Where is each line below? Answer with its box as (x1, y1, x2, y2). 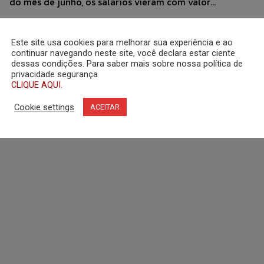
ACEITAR (90, 103, 120, 111)
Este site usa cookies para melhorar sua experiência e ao (11, 37, 233, 48)
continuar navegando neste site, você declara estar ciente (11, 48, 235, 58)
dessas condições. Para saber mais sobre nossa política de (11, 58, 243, 69)
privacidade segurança (11, 69, 98, 80)
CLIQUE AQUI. (11, 80, 62, 90)
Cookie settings (14, 101, 74, 113)
